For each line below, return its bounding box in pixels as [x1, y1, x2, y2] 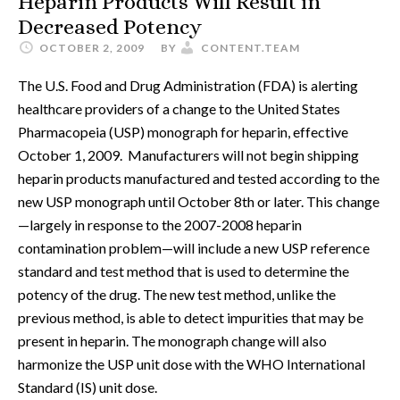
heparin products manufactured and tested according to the [18, 170, 379, 187]
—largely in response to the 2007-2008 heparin [18, 216, 302, 233]
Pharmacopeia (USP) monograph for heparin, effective [18, 123, 348, 140]
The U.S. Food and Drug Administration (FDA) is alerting [18, 77, 358, 94]
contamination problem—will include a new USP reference [18, 239, 370, 256]
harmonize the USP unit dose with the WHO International [18, 355, 365, 372]
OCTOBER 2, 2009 [39, 41, 145, 54]
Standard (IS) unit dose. [18, 379, 157, 396]
